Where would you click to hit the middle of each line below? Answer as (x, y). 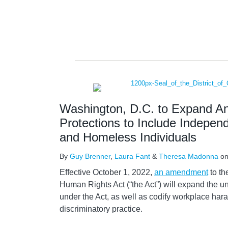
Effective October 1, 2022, (107, 172)
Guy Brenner (90, 156)
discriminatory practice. (101, 209)
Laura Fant (132, 156)
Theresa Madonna (189, 156)
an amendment (181, 172)
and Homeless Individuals (128, 137)
